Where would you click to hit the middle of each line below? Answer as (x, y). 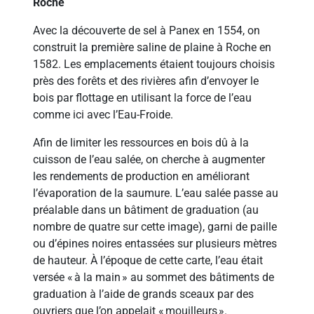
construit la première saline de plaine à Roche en (152, 48)
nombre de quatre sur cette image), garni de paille (155, 227)
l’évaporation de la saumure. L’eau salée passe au (156, 193)
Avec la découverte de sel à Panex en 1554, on (147, 31)
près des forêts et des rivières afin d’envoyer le (146, 81)
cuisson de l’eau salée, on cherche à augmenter (149, 160)
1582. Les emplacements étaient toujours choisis (154, 64)
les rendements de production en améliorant (142, 177)
